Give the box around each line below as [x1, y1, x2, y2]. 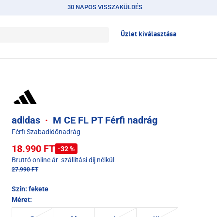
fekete [29, 185, 48, 193]
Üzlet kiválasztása [121, 31, 176, 38]
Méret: [12, 196, 32, 204]
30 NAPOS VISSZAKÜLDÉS [67, 3, 143, 11]
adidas [12, 114, 43, 126]
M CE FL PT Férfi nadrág [50, 114, 157, 126]
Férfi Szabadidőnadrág [12, 128, 80, 136]
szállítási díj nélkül [61, 156, 114, 164]
